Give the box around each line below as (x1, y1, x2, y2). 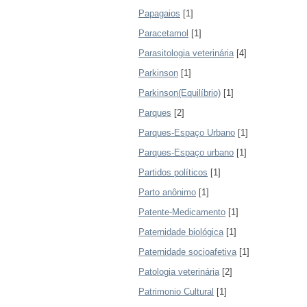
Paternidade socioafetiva (138, 247, 236, 257)
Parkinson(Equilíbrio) (138, 88, 221, 98)
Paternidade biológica (138, 227, 223, 237)
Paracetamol (138, 28, 188, 38)
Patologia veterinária (138, 267, 219, 277)
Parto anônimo (138, 187, 196, 197)
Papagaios (138, 8, 180, 19)
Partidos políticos (138, 167, 208, 177)
